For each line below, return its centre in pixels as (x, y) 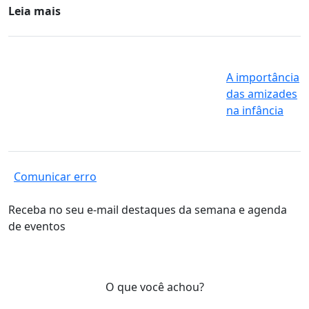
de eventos (37, 226)
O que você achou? (154, 287)
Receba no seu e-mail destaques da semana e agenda (148, 210)
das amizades (262, 94)
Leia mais (34, 11)
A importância (263, 77)
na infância (255, 110)
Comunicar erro (55, 177)
